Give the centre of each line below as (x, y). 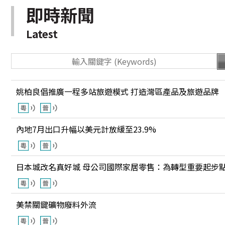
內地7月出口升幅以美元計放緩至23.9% (86, 129)
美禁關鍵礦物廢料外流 (56, 204)
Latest (42, 34)
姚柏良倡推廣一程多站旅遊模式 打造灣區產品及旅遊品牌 (118, 91)
